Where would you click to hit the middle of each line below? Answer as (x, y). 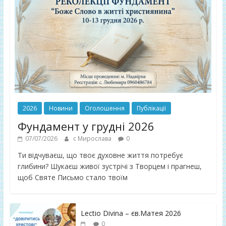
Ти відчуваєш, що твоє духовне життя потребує (100, 155)
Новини (61, 108)
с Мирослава (93, 138)
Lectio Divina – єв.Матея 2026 (131, 213)
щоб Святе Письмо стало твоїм (72, 177)
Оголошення (104, 108)
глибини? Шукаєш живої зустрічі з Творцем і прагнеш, (109, 166)
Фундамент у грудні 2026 (86, 126)
